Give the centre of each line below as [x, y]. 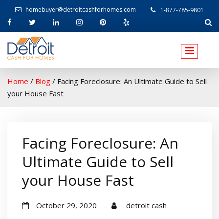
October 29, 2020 [66, 205]
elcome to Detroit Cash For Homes [104, 72]
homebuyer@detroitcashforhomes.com [81, 10]
